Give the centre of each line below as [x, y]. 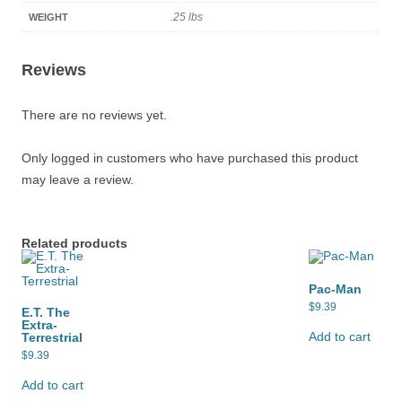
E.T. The [46, 312]
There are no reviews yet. [94, 115]
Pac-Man [335, 289]
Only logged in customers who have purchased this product [190, 158]
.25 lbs [187, 17]
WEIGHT [48, 17]
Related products [74, 243]
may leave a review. [78, 179]
